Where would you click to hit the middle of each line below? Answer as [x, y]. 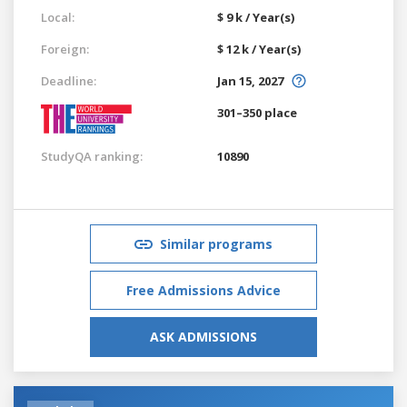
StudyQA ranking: [92, 156]
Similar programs [216, 243]
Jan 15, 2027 [250, 80]
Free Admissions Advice [203, 290]
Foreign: [65, 49]
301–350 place [257, 112]
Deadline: [69, 80]
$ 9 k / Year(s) [256, 17]
